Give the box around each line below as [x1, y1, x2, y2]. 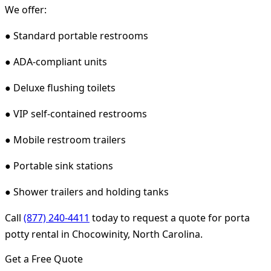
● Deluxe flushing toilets [5, 80, 116, 94]
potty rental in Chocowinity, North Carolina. [5, 227, 203, 241]
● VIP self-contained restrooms [5, 106, 147, 120]
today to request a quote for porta [90, 211, 250, 224]
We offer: [5, 2, 47, 16]
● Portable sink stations [5, 158, 113, 172]
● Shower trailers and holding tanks [5, 184, 169, 198]
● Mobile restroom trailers [5, 132, 126, 146]
